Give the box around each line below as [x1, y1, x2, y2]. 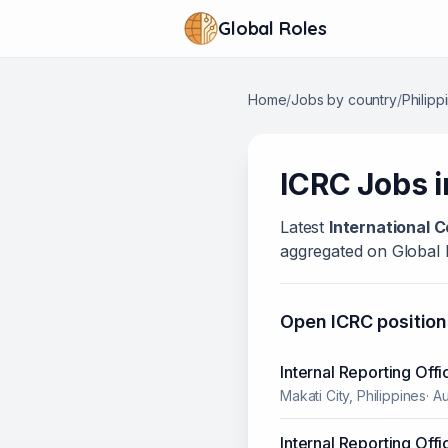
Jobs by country [291, 91, 397, 109]
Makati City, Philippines [280, 387, 427, 405]
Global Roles [218, 16, 328, 40]
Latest [280, 217, 329, 238]
